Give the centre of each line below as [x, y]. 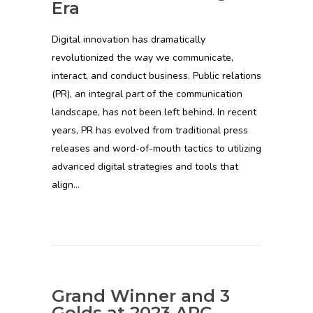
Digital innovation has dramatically [129, 39]
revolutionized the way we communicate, [143, 57]
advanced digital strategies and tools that [145, 166]
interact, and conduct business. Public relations [156, 75]
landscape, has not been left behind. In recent [154, 112]
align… [66, 184]
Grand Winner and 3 [141, 296]
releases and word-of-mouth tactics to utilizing [156, 148]
